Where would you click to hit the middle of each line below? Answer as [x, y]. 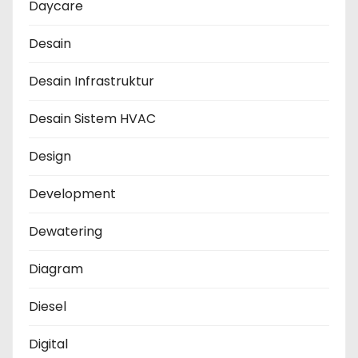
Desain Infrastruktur [91, 82]
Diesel [48, 307]
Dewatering [66, 232]
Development [72, 194]
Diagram [56, 269]
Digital [48, 344]
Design [50, 157]
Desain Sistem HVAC [92, 119]
